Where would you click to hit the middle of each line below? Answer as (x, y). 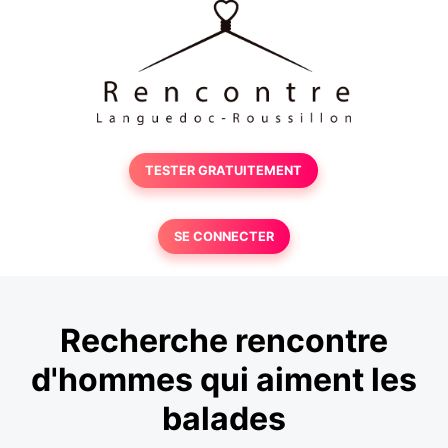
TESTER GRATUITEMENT (224, 170)
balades (224, 419)
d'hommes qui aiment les (224, 380)
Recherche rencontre (224, 341)
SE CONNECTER (223, 236)
